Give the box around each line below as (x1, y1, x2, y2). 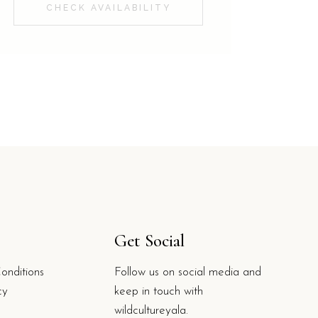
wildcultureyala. (114, 305, 189, 317)
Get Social (114, 230, 185, 251)
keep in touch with (114, 285, 204, 297)
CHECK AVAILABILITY (45, 3, 171, 13)
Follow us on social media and (114, 266, 262, 278)
